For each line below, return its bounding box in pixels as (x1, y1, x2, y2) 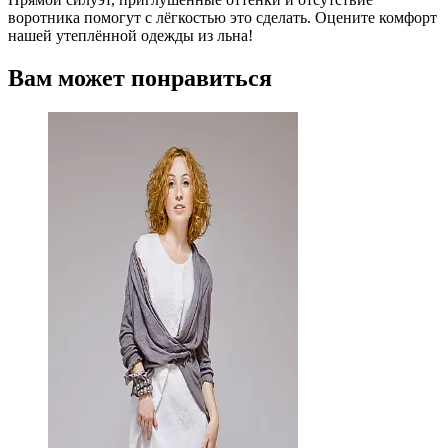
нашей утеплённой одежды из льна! (8, 27, 253, 45)
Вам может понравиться (8, 65, 272, 92)
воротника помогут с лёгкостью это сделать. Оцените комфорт (8, 9, 437, 27)
